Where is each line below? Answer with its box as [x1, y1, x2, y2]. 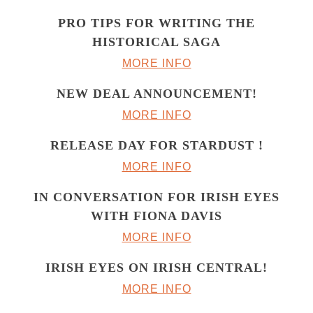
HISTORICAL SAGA [92, 35, 221, 50]
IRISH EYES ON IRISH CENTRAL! [45, 261, 268, 275]
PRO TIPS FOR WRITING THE [58, 16, 255, 31]
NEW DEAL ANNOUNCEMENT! [56, 87, 257, 101]
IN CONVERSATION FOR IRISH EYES [34, 190, 279, 205]
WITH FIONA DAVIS [91, 209, 222, 224]
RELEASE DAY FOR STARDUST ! [50, 138, 263, 153]
